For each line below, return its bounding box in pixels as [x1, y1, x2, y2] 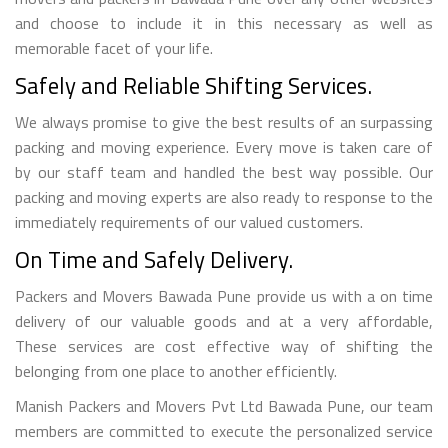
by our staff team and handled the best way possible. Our [15, 159, 433, 184]
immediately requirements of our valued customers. [15, 209, 363, 234]
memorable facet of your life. [15, 35, 213, 60]
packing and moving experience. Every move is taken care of [15, 134, 433, 159]
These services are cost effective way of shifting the [15, 333, 433, 358]
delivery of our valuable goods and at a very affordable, [15, 308, 433, 333]
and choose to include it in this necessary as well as [15, 10, 433, 35]
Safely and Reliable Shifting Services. [15, 67, 372, 103]
